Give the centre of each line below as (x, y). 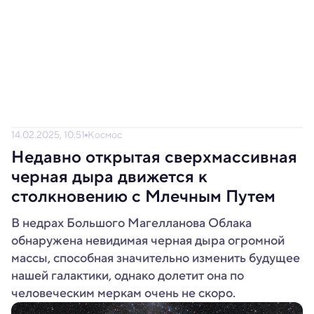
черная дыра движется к (109, 177)
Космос (105, 135)
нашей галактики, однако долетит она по (128, 275)
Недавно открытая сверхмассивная (154, 157)
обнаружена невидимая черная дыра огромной (148, 240)
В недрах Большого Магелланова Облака (131, 223)
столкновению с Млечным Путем (143, 196)
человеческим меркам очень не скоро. (123, 293)
